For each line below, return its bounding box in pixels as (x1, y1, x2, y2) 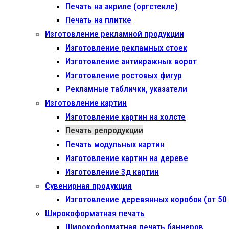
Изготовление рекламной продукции (45, 29, 184, 39)
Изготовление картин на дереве (65, 153, 188, 163)
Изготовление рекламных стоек (65, 42, 187, 53)
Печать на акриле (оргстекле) (65, 1, 178, 11)
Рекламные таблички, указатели (65, 84, 187, 94)
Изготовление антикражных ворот (65, 56, 197, 66)
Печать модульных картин (65, 139, 165, 149)
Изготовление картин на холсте (65, 111, 186, 122)
